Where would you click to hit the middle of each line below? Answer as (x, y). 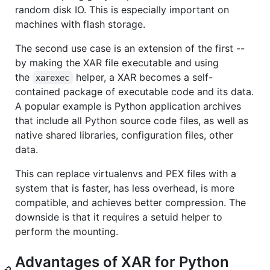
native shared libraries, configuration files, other (124, 135)
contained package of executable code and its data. (134, 91)
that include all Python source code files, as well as (132, 120)
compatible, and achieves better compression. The (130, 202)
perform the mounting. (67, 231)
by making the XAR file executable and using (117, 62)
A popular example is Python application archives (128, 106)
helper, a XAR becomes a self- (143, 77)
